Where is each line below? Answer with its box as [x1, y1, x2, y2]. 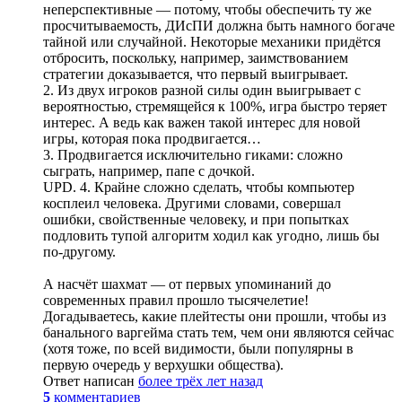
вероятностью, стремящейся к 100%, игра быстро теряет [43, 99, 387, 115]
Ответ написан [43, 373, 138, 389]
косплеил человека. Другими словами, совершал [43, 196, 341, 212]
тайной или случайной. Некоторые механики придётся [43, 34, 380, 50]
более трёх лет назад [138, 373, 263, 389]
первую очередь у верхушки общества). [43, 357, 284, 373]
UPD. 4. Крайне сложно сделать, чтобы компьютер [43, 179, 354, 196]
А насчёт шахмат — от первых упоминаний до [43, 276, 331, 293]
